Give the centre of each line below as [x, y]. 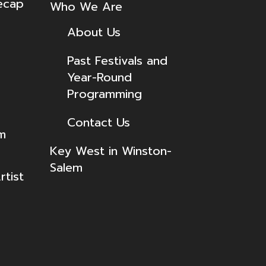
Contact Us [98, 122]
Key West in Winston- [110, 151]
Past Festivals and [117, 60]
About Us [94, 32]
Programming [104, 94]
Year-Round [99, 77]
